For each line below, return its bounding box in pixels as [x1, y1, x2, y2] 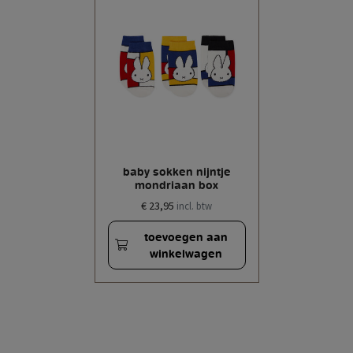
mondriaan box [135, 178, 218, 192]
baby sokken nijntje [122, 165, 231, 179]
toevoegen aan [144, 229, 228, 243]
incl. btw [176, 199, 212, 213]
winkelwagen [150, 246, 222, 260]
